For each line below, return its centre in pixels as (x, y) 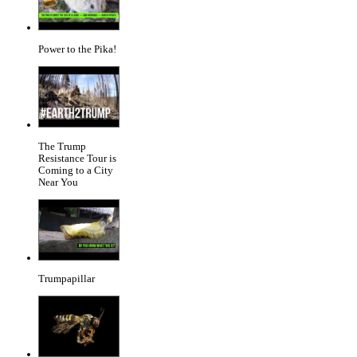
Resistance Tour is (77, 158)
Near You (58, 182)
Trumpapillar (67, 279)
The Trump (62, 146)
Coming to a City (76, 170)
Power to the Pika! (77, 50)
